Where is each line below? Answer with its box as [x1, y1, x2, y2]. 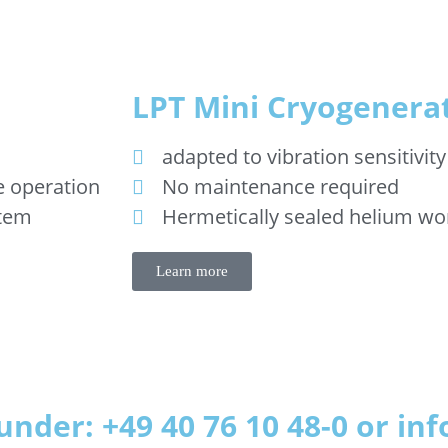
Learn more [156, 263, 228, 279]
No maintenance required [162, 173, 399, 200]
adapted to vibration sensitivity [162, 143, 446, 170]
